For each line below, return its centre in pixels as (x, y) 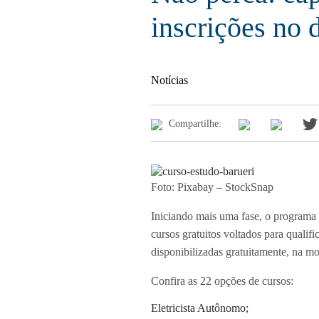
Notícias (169, 80)
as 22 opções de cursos (239, 281)
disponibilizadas (188, 251)
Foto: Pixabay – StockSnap (212, 187)
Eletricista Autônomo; (201, 308)
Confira (169, 281)
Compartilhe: (195, 123)
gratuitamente (256, 251)
